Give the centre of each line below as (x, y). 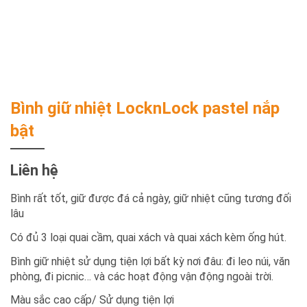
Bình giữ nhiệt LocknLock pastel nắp (145, 108)
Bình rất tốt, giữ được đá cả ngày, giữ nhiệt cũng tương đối (151, 198)
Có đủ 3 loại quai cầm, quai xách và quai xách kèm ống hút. (148, 237)
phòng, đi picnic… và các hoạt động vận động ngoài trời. (142, 276)
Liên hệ (34, 170)
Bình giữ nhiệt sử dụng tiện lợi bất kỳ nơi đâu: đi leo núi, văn (150, 261)
